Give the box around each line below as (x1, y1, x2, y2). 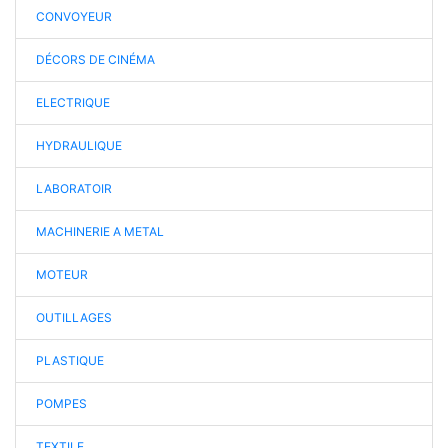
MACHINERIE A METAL (36, 223, 164, 239)
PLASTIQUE (36, 352, 104, 368)
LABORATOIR (36, 180, 112, 196)
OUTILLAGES (36, 309, 112, 325)
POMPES (36, 395, 87, 411)
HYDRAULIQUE (36, 137, 122, 153)
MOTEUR (36, 266, 88, 282)
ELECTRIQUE (36, 94, 110, 110)
